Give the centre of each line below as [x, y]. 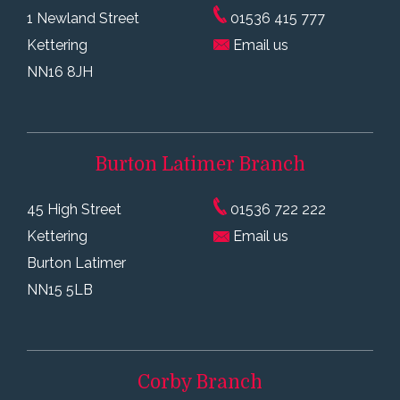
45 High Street [74, 210]
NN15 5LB [60, 290]
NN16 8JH [60, 71]
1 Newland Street [83, 18]
